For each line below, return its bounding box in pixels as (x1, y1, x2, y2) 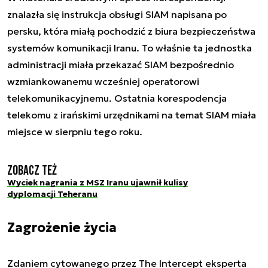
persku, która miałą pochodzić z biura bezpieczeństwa (7, 25, 255, 37)
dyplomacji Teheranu (7, 188, 98, 199)
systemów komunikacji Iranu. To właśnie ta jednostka (7, 42, 252, 54)
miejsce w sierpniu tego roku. (7, 126, 142, 138)
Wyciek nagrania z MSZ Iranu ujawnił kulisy (7, 177, 188, 188)
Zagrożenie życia (7, 219, 117, 236)
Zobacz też (7, 163, 57, 179)
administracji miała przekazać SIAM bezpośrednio (7, 59, 234, 71)
